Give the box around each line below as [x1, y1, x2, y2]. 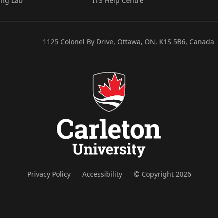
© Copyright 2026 [133, 169, 191, 179]
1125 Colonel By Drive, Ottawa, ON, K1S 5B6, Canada [42, 37, 214, 46]
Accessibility [82, 169, 122, 179]
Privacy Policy [27, 169, 71, 179]
